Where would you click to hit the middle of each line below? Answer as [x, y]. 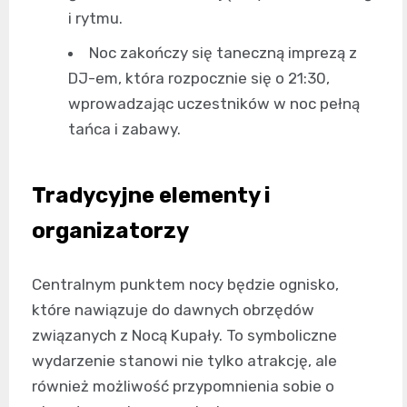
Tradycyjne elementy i [151, 195]
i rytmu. [95, 18]
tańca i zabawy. [124, 129]
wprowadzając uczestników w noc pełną [214, 103]
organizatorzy [110, 230]
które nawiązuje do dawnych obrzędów [173, 309]
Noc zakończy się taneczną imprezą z [223, 52]
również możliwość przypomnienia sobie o [183, 386]
